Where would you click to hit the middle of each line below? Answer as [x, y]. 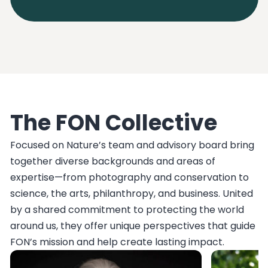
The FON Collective [113, 123]
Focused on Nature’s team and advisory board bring [132, 145]
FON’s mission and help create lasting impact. [117, 242]
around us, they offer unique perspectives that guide [133, 226]
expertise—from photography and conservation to [129, 177]
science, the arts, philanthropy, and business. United [131, 193]
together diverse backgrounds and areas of [112, 161]
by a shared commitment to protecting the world [127, 209]
